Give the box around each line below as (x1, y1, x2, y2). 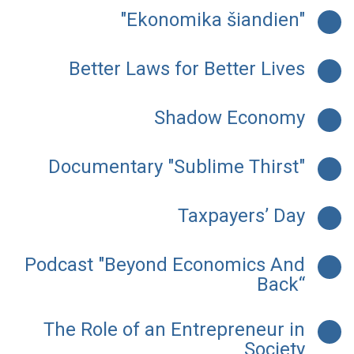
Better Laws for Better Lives (69, 58, 305, 81)
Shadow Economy (154, 107, 305, 130)
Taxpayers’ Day (178, 205, 305, 228)
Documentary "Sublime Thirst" (48, 156, 305, 179)
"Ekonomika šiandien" (120, 9, 305, 32)
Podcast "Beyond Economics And (24, 254, 305, 277)
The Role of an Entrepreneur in (43, 318, 305, 341)
